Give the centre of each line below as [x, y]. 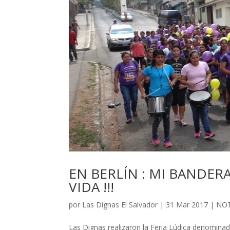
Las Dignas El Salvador [120, 205]
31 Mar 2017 [187, 205]
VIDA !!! [92, 187]
